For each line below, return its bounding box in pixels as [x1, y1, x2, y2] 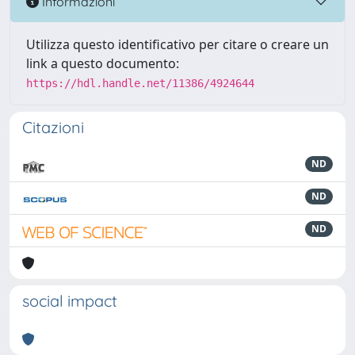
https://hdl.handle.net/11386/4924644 [26, 77, 254, 90]
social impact [22, 291, 117, 311]
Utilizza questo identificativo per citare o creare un [26, 36, 329, 53]
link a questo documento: [26, 55, 179, 72]
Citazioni [22, 117, 84, 137]
